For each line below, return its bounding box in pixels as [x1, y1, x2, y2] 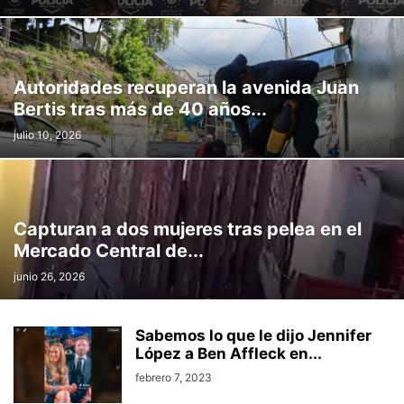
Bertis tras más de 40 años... [14, 98, 267, 121]
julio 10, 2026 [14, 128, 81, 142]
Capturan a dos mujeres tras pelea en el [14, 218, 362, 241]
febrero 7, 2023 [135, 371, 212, 385]
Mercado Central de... [14, 240, 204, 262]
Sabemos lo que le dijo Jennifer [135, 326, 372, 345]
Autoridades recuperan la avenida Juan [14, 77, 359, 99]
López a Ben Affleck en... [135, 344, 322, 363]
